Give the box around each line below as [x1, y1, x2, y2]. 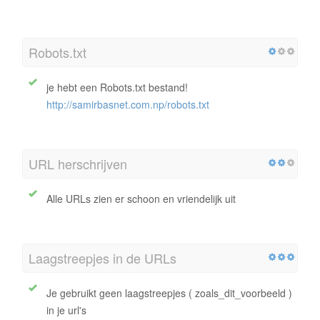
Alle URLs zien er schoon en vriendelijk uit [46, 191, 236, 206]
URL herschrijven [29, 154, 127, 173]
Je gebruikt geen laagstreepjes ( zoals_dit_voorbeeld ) [46, 285, 292, 300]
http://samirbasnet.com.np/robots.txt [46, 96, 209, 111]
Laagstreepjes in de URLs [29, 248, 176, 267]
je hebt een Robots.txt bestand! [46, 79, 188, 94]
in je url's [46, 302, 86, 317]
